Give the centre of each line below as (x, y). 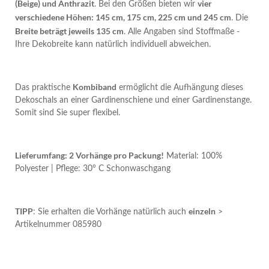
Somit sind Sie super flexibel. (68, 113)
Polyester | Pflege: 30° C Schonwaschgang (93, 169)
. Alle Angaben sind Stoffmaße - (182, 32)
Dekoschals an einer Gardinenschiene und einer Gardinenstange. (133, 101)
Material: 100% (193, 156)
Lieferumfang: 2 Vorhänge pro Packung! (89, 156)
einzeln (202, 211)
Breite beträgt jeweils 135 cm (69, 31)
